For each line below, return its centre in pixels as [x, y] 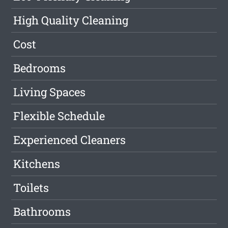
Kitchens [37, 164]
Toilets [31, 188]
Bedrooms [40, 68]
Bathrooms [42, 211]
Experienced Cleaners [70, 140]
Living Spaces [50, 92]
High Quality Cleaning [71, 20]
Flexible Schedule [59, 116]
